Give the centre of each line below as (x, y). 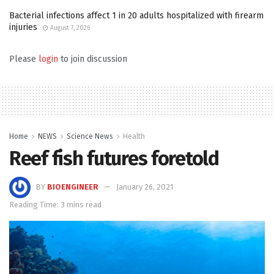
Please (24, 59)
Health (134, 136)
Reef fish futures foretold (114, 158)
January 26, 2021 (145, 187)
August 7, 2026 (69, 28)
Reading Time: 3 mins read (55, 205)
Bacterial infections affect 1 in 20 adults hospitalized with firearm (136, 15)
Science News (90, 136)
